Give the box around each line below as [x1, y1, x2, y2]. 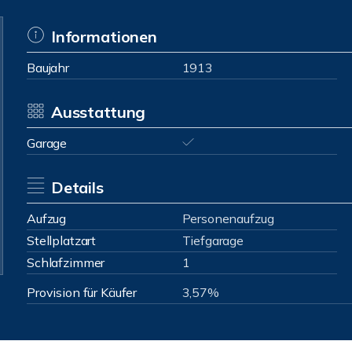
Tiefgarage [181, 233, 244, 248]
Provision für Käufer [27, 284, 137, 300]
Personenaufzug [181, 211, 274, 226]
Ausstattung [50, 102, 146, 122]
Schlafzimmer [27, 255, 105, 270]
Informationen [50, 27, 157, 46]
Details [50, 178, 104, 197]
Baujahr [27, 60, 69, 75]
